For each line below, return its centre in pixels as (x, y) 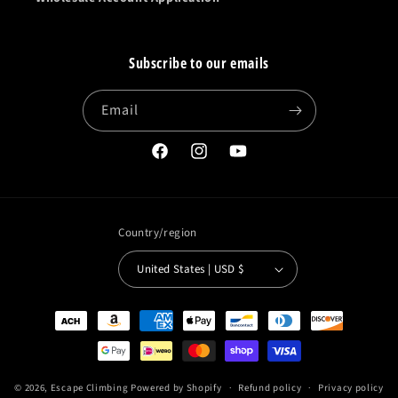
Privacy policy (351, 388)
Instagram (218, 160)
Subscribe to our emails (199, 64)
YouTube (253, 160)
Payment (56, 313)
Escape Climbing (89, 387)
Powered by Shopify (176, 387)
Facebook (177, 160)
